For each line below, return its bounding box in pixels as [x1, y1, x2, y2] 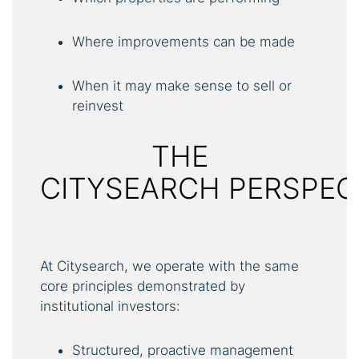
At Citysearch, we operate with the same [40, 257, 299, 274]
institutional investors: [40, 297, 180, 314]
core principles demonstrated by [40, 277, 245, 294]
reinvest [72, 97, 123, 114]
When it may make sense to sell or [72, 77, 292, 94]
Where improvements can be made [72, 33, 295, 50]
